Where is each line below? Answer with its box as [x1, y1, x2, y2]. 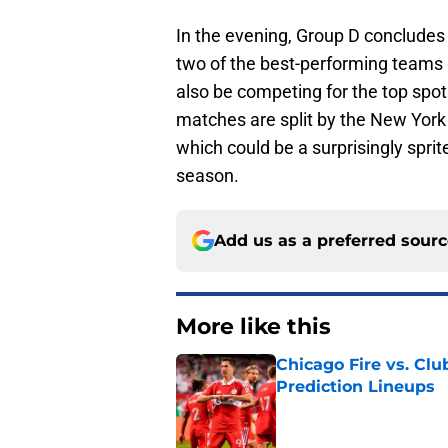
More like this [176, 312, 331, 340]
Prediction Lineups [276, 376, 435, 396]
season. [176, 164, 239, 186]
